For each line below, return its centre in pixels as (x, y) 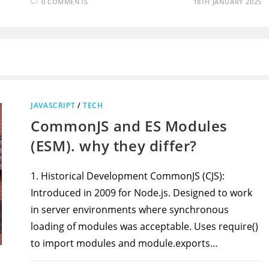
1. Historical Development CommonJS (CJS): (128, 176)
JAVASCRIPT (53, 105)
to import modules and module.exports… (125, 243)
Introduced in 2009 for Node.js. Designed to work (142, 193)
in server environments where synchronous (130, 210)
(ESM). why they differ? (114, 146)
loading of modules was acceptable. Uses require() (145, 226)
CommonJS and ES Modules (129, 126)
